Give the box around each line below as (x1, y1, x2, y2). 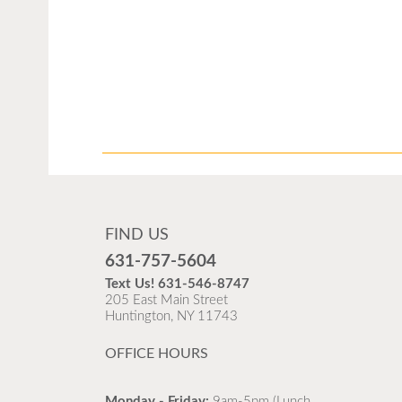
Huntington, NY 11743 (105, 309, 238, 323)
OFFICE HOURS (105, 345, 208, 361)
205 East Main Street (105, 293, 228, 307)
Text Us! (105, 276, 158, 291)
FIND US (105, 226, 169, 243)
